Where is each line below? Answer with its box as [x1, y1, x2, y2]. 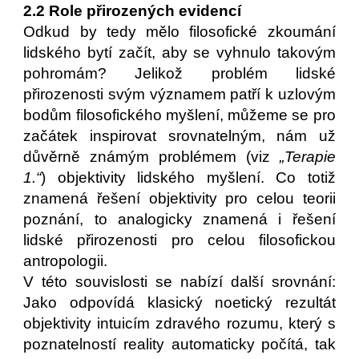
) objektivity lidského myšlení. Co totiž [41, 169, 336, 186]
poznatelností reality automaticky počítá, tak [23, 336, 336, 353]
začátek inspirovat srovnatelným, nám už [23, 127, 336, 144]
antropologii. [23, 252, 108, 269]
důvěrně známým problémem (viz [23, 148, 280, 165]
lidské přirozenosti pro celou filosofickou [23, 232, 336, 248]
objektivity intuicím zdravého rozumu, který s [23, 315, 336, 332]
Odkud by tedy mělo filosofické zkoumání [23, 23, 336, 40]
